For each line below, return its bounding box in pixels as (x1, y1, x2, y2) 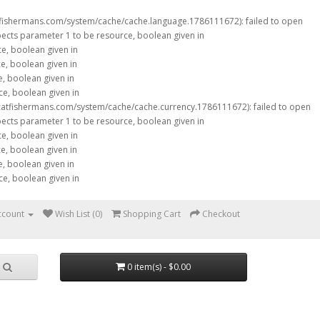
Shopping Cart (123, 208, 181, 220)
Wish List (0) (55, 208, 102, 220)
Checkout (202, 208, 240, 220)
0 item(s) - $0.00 (127, 261, 191, 273)
